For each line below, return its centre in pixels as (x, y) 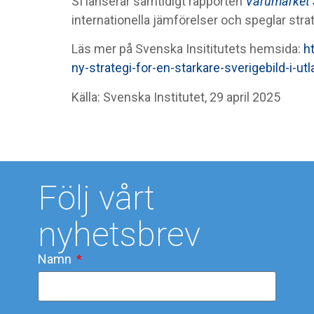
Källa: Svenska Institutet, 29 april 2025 (176, 97)
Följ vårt (96, 198)
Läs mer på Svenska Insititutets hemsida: (187, 49)
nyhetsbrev (119, 235)
